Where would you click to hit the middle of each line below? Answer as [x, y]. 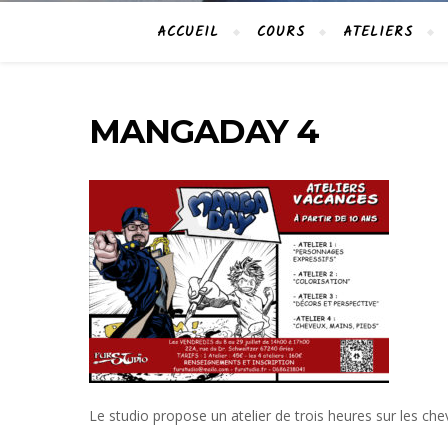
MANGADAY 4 [204, 131]
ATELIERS [378, 32]
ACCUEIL [188, 32]
